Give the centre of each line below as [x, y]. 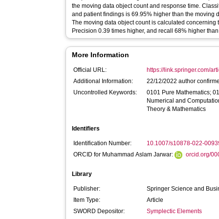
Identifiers [86, 129]
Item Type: [87, 200]
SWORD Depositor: [99, 211]
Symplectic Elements [175, 211]
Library [82, 174]
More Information [101, 55]
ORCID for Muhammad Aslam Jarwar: [124, 154]
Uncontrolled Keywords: [105, 92]
